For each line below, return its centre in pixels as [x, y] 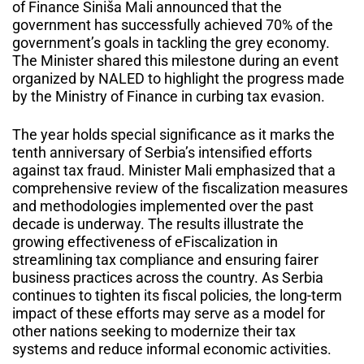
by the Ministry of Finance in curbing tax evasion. [169, 97]
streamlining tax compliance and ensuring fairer [165, 260]
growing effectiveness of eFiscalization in [145, 242]
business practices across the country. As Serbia [168, 278]
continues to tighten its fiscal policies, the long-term [177, 296]
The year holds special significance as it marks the [173, 135]
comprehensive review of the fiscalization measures [180, 188]
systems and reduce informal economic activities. [175, 349]
